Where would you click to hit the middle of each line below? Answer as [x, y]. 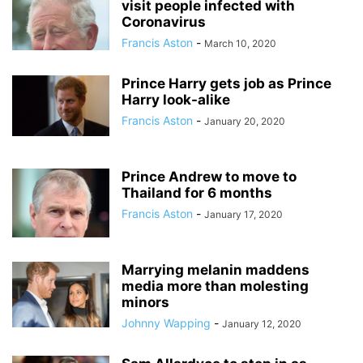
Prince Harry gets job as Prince [226, 83]
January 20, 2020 [245, 121]
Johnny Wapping [166, 323]
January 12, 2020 [262, 324]
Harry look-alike [176, 100]
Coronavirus [164, 22]
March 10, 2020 [240, 43]
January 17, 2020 [243, 214]
